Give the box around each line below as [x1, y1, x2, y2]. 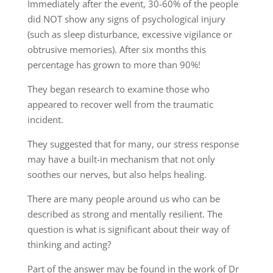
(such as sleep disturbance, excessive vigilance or [27, 27, 232, 40]
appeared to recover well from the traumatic [27, 97, 213, 110]
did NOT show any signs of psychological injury [27, 12, 225, 25]
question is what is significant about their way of [27, 222, 230, 235]
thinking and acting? [27, 238, 111, 250]
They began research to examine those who [27, 82, 210, 95]
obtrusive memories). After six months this [27, 43, 206, 55]
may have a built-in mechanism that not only [27, 152, 215, 165]
